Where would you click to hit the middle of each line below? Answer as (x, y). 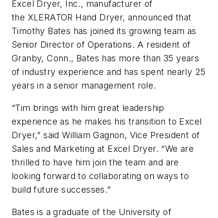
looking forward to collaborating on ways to (100, 176)
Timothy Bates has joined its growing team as (104, 31)
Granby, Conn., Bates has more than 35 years (106, 58)
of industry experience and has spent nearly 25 (109, 72)
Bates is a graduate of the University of (91, 212)
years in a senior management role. (84, 86)
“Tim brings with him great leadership (88, 108)
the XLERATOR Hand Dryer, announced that (102, 18)
